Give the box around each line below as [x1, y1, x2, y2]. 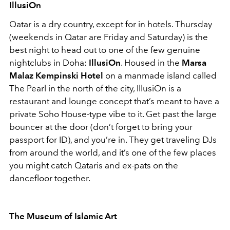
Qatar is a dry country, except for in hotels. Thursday [9, 19, 212, 30]
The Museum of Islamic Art [9, 211, 117, 222]
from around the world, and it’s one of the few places [9, 147, 216, 158]
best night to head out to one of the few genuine [9, 45, 200, 55]
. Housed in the [121, 57, 182, 68]
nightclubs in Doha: [9, 57, 89, 68]
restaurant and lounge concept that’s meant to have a [9, 96, 219, 107]
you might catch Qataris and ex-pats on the [9, 160, 178, 171]
